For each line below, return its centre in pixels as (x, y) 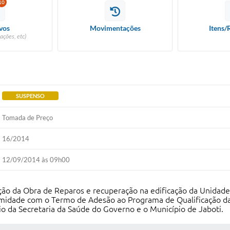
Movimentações (115, 28)
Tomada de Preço (28, 118)
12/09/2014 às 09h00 (36, 160)
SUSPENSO (31, 96)
